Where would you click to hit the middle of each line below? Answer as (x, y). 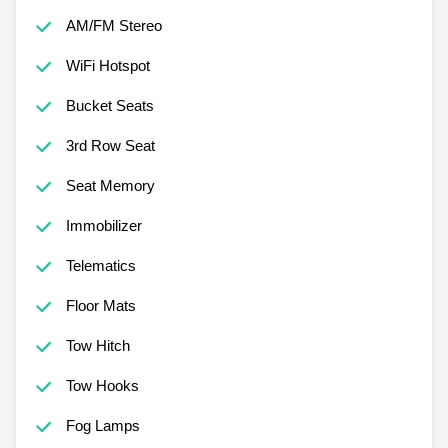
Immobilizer (103, 225)
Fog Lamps (102, 425)
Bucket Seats (109, 105)
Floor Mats (100, 305)
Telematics (100, 265)
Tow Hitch (97, 345)
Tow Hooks (102, 385)
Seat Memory (110, 185)
